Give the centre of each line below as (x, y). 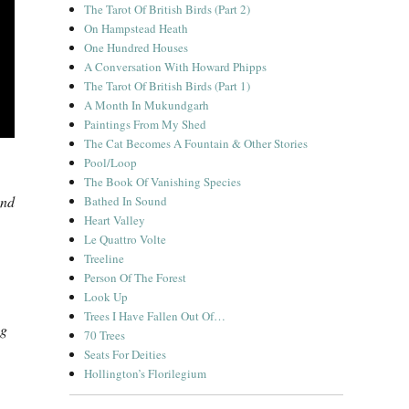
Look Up (106, 297)
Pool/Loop (111, 163)
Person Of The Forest (136, 278)
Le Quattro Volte (126, 239)
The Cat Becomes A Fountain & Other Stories (196, 143)
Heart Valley (115, 220)
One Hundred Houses (136, 47)
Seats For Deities (126, 354)
